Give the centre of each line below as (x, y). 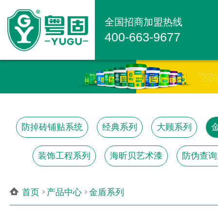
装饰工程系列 (64, 155)
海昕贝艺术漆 (136, 155)
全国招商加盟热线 (144, 22)
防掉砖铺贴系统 (52, 127)
